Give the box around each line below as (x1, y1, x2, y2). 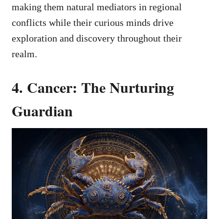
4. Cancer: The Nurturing (12, 76, 174, 98)
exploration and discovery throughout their (12, 32, 182, 44)
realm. (12, 48, 37, 59)
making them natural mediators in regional (12, 1, 182, 12)
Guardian (12, 99, 73, 121)
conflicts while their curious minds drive (12, 17, 174, 28)
